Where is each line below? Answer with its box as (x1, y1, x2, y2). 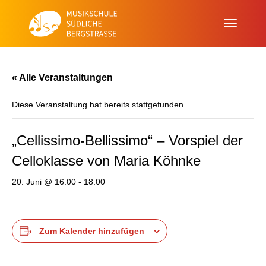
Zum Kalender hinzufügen (39, 226, 144, 236)
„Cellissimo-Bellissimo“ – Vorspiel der (12, 132, 243, 148)
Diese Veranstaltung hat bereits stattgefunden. (12, 100, 186, 109)
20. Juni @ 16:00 (12, 177, 76, 186)
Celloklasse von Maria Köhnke (12, 153, 201, 169)
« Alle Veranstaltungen (12, 72, 113, 83)
